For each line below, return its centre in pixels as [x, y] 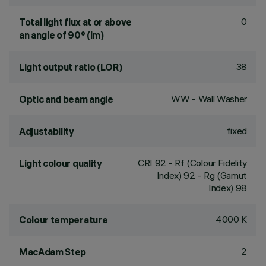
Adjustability [47, 131]
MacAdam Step [53, 252]
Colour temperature [64, 220]
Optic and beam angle [66, 99]
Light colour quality [61, 163]
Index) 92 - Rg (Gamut [202, 175]
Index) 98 [227, 188]
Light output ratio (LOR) [71, 67]
